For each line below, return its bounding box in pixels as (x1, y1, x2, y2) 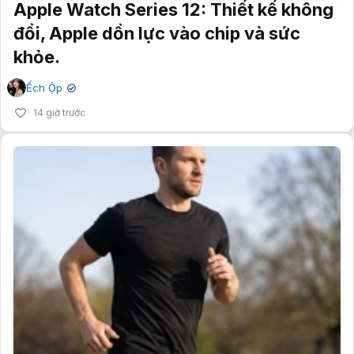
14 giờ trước (33, 106, 85, 119)
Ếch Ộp (26, 81, 62, 94)
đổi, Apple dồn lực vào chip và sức (13, 22, 300, 43)
